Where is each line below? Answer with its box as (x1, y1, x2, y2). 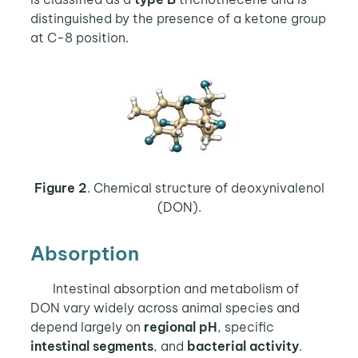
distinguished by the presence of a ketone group (30, 10, 326, 26)
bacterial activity (186, 338, 299, 355)
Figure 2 (34, 180, 87, 197)
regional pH (143, 319, 217, 336)
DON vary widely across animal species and (30, 300, 300, 316)
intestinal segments (30, 338, 153, 355)
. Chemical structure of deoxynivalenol (86, 180, 324, 197)
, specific (217, 319, 274, 336)
